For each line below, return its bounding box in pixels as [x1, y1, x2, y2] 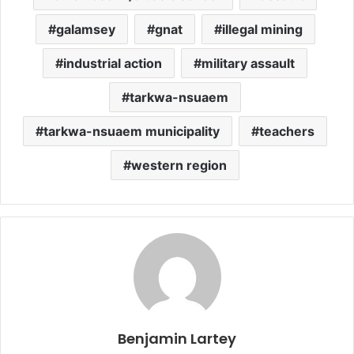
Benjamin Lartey [118, 329, 236, 349]
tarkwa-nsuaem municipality [43, 123, 220, 140]
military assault [201, 55, 295, 72]
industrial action [63, 55, 162, 72]
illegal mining [221, 21, 303, 38]
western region [131, 157, 227, 174]
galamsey [55, 21, 115, 38]
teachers [259, 123, 314, 140]
